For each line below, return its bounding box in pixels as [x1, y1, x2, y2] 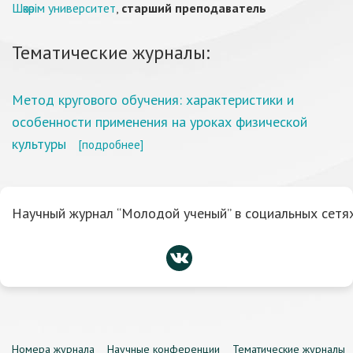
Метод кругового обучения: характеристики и [12, 91, 294, 109]
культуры [12, 135, 66, 153]
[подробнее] [78, 136, 143, 152]
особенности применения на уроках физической [12, 113, 307, 131]
